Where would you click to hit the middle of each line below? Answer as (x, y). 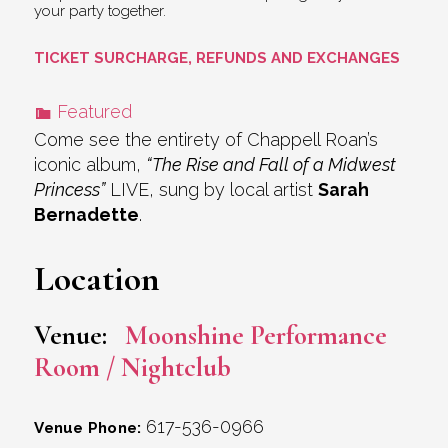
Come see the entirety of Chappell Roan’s (206, 139)
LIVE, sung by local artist (212, 189)
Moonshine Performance (256, 335)
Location (97, 278)
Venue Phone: (88, 427)
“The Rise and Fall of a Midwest (271, 164)
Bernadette (87, 214)
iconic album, (90, 164)
